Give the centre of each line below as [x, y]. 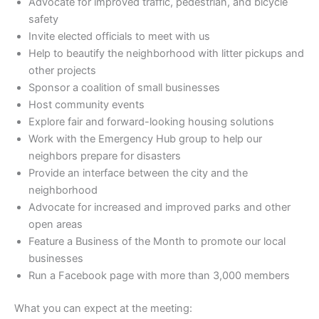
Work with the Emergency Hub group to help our [145, 139]
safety [43, 20]
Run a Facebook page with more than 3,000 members [159, 276]
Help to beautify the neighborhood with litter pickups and [166, 54]
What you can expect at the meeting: [103, 309]
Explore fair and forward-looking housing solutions [151, 122]
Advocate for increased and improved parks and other [159, 208]
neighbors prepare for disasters [105, 156]
